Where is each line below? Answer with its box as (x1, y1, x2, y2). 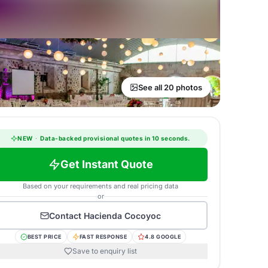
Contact (49, 210, 84, 221)
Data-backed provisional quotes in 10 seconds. (38, 135, 190, 142)
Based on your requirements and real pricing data (23, 182, 178, 190)
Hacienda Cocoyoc (84, 210, 161, 221)
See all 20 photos (138, 83, 202, 92)
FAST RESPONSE (79, 233, 127, 240)
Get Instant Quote (60, 158, 153, 170)
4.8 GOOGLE (145, 233, 181, 240)
